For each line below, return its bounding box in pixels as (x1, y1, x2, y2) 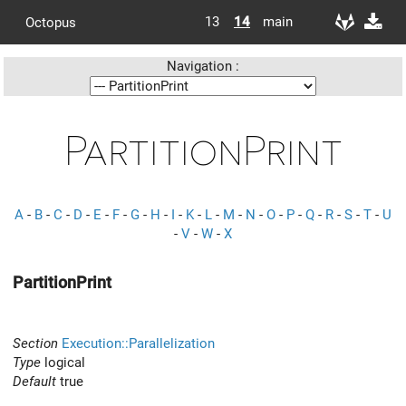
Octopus (25, 14, 76, 31)
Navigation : (167, 58, 239, 74)
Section (13, 334, 58, 352)
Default (13, 372, 56, 390)
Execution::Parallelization (62, 334, 215, 352)
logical (41, 353, 85, 371)
